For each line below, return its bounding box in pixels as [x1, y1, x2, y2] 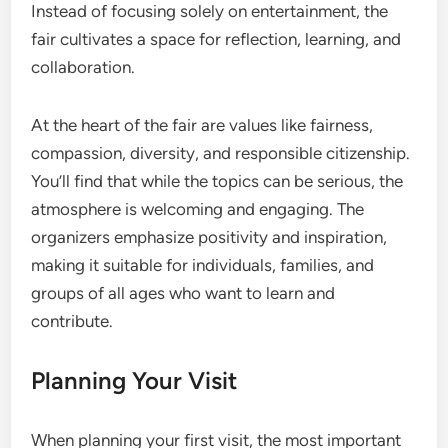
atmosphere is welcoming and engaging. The [31, 198, 365, 219]
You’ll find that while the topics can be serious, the [31, 170, 404, 191]
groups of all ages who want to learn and [31, 282, 336, 303]
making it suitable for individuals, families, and [31, 254, 375, 275]
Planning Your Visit [31, 365, 238, 395]
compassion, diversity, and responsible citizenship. [31, 142, 411, 163]
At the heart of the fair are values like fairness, [31, 114, 374, 135]
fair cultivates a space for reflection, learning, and [31, 28, 402, 49]
